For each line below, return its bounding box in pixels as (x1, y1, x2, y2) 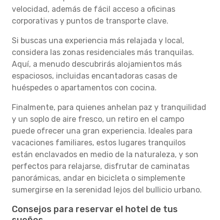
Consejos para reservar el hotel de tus (12, 204, 178, 215)
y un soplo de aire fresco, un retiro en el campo (12, 114, 184, 124)
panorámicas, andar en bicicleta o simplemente (12, 173, 185, 183)
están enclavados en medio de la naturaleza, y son (12, 150, 198, 159)
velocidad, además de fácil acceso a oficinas (12, 4, 175, 14)
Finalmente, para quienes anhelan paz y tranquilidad (12, 103, 206, 112)
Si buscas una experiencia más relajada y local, (12, 36, 184, 45)
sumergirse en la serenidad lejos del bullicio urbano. (12, 185, 202, 194)
